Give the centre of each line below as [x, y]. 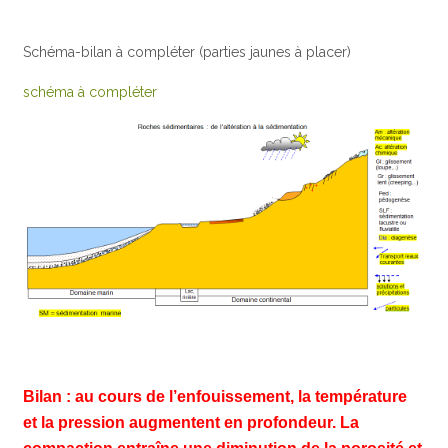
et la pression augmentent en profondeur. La [191, 422]
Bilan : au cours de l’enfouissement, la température [215, 396]
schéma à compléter [90, 92]
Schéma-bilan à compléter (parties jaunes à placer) [187, 52]
